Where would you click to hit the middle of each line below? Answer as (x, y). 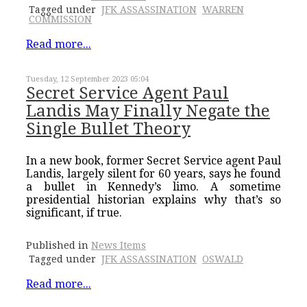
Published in (57, 246)
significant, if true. (74, 213)
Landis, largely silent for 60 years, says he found (153, 174)
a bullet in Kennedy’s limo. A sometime (153, 187)
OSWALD (223, 259)
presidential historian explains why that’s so (153, 200)
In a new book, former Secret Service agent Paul (153, 161)
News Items (119, 246)
